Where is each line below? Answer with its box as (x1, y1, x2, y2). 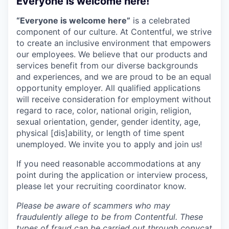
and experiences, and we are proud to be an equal (16, 71, 211, 82)
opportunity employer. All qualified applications (16, 82, 200, 93)
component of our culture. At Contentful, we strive (16, 26, 212, 37)
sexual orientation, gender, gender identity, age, (16, 116, 200, 127)
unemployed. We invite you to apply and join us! (16, 139, 202, 149)
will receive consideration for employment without (16, 94, 211, 104)
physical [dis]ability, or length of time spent (16, 127, 185, 138)
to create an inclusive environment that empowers (16, 37, 211, 48)
